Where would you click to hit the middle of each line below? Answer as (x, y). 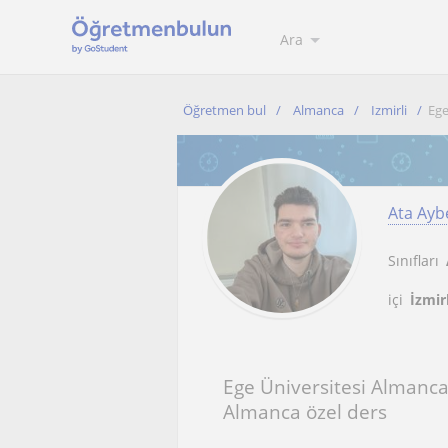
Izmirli (389, 110)
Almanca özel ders (305, 411)
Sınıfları (413, 260)
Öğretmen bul (224, 110)
